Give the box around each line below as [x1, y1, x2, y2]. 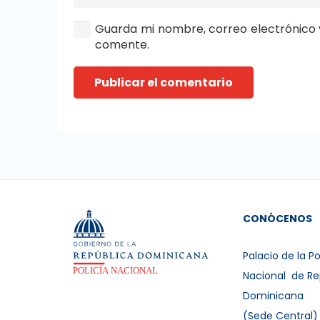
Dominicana [242, 289, 304, 303]
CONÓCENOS [242, 211, 312, 226]
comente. [95, 36, 150, 54]
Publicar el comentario [94, 74, 233, 91]
